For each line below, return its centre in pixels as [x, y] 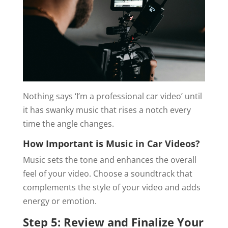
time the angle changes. [69, 124]
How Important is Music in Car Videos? [111, 144]
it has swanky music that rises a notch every [107, 110]
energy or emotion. [60, 201]
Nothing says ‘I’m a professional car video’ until [112, 96]
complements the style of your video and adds [111, 187]
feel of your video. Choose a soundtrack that [107, 174]
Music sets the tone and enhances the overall [109, 160]
